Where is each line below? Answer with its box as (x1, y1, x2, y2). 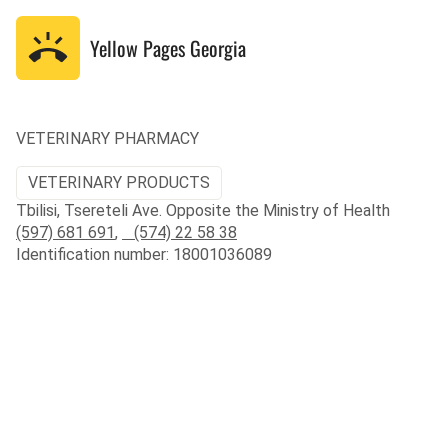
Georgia (190, 33, 246, 63)
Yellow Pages (90, 33, 190, 63)
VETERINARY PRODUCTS (28, 172, 211, 192)
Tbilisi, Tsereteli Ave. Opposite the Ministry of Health (16, 200, 390, 220)
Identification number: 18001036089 (16, 244, 272, 264)
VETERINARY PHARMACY (16, 129, 199, 148)
